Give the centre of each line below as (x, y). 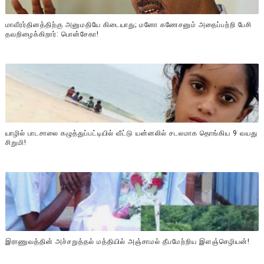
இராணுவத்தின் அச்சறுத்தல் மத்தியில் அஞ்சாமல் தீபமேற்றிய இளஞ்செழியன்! (127, 242)
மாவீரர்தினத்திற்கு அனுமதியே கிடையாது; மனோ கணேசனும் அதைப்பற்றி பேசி (128, 25)
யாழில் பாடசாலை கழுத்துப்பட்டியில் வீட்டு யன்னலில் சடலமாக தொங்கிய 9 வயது (131, 133)
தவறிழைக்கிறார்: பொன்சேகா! (52, 34)
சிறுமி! (16, 143)
